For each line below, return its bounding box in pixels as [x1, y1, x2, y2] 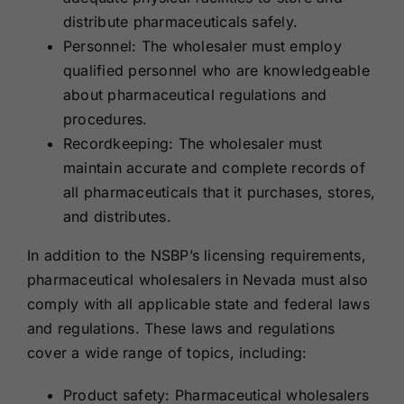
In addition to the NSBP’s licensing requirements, [26, 245, 366, 264]
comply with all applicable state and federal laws [26, 294, 370, 313]
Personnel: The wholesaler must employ [62, 36, 342, 55]
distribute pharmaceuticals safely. [62, 12, 298, 31]
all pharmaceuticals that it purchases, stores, [62, 182, 376, 201]
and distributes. [62, 207, 171, 225]
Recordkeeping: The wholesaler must [62, 133, 323, 152]
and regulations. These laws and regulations [26, 318, 335, 337]
